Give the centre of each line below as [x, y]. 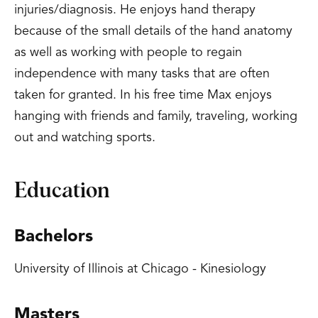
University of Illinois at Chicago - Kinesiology [140, 269]
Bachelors [54, 237]
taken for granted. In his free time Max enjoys [143, 95]
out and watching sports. [85, 138]
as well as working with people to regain [128, 53]
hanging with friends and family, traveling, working [156, 116]
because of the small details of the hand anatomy [153, 31]
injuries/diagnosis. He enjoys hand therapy [135, 10]
